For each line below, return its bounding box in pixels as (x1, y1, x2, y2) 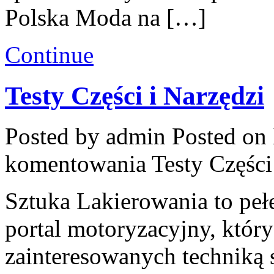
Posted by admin (5, 123, 172, 150)
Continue (5, 41, 94, 68)
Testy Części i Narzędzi (5, 81, 264, 110)
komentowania (5, 150, 152, 177)
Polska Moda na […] (5, 4, 206, 31)
